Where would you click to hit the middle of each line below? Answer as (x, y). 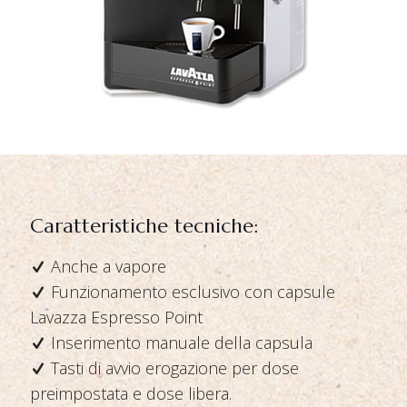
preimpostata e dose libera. (131, 393)
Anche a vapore (106, 266)
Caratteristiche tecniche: (144, 226)
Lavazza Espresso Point (116, 317)
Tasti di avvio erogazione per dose (173, 368)
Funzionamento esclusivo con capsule (191, 292)
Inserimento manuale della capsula (179, 342)
